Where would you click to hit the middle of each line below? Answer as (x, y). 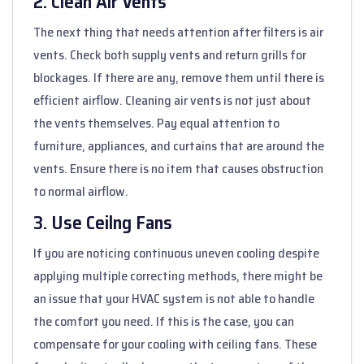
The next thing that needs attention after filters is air (178, 32)
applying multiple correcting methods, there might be (178, 275)
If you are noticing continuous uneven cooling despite (176, 253)
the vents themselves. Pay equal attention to (156, 123)
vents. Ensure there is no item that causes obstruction (178, 168)
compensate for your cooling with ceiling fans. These (175, 344)
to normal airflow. (81, 191)
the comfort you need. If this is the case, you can (164, 321)
